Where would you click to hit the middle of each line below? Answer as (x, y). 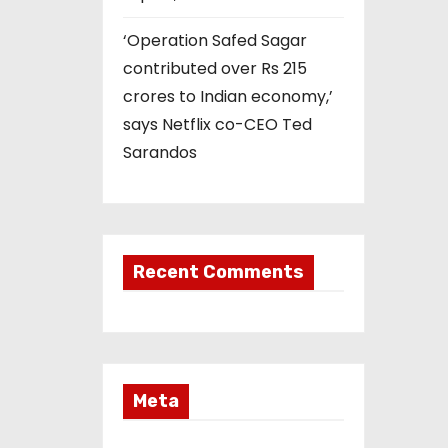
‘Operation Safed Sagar (215, 41)
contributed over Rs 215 (215, 69)
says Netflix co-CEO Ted (217, 125)
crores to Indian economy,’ (228, 97)
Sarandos (160, 153)
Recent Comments (218, 272)
